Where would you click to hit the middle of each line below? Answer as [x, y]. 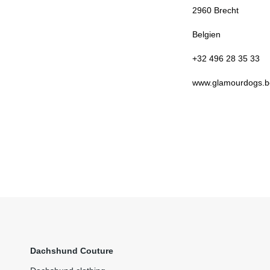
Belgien [206, 34]
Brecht [225, 10]
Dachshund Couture [72, 251]
